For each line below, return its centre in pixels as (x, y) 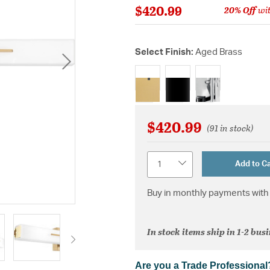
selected (151, 83)
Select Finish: (165, 52)
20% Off (240, 9)
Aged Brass (219, 52)
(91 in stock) (230, 128)
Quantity (164, 157)
